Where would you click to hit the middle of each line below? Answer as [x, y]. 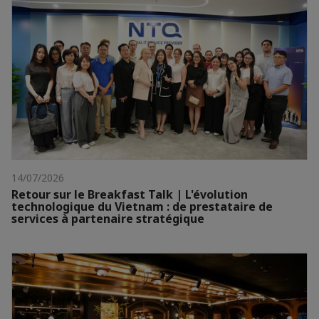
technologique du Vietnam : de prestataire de [142, 207]
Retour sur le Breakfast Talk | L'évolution [130, 195]
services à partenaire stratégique [108, 219]
